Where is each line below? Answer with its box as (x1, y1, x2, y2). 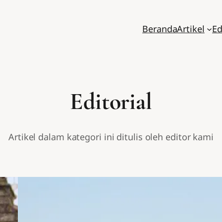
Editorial (69, 87, 153, 116)
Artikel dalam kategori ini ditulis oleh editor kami (8, 131, 214, 143)
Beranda (142, 22, 177, 35)
